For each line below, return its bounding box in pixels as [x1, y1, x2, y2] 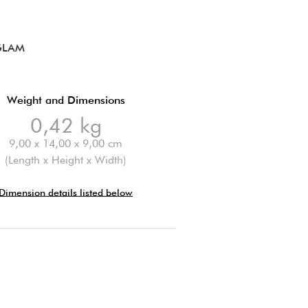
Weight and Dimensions [6, 93, 125, 107]
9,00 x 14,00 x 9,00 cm [9, 136, 123, 150]
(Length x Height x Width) [5, 153, 127, 166]
